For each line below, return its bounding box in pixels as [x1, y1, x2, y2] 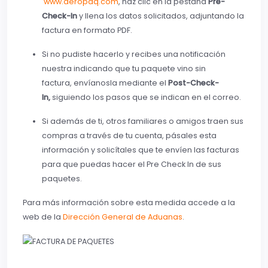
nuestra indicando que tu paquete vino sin [42, 63, 206, 74]
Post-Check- [168, 78, 219, 89]
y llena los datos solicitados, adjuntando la [79, 11, 244, 22]
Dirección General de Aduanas [63, 212, 182, 223]
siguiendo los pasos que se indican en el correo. [52, 92, 241, 103]
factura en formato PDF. [42, 25, 132, 36]
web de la [23, 212, 63, 223]
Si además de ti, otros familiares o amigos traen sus [42, 116, 243, 127]
